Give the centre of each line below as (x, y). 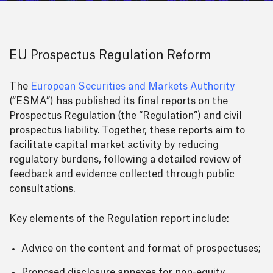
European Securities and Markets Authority (133, 87)
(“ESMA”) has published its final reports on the (119, 101)
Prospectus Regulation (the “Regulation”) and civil (126, 116)
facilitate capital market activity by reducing (114, 145)
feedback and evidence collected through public (122, 174)
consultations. (42, 189)
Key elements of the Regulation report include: (119, 219)
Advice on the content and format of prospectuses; (141, 249)
